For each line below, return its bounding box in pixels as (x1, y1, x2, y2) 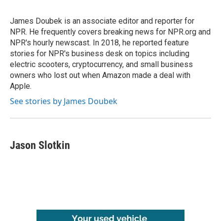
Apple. (10, 81, 32, 91)
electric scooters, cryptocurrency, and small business (10, 60, 193, 69)
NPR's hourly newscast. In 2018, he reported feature (10, 38, 189, 47)
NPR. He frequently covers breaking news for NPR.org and (10, 27, 211, 37)
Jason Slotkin (10, 139, 70, 151)
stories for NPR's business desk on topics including (10, 49, 189, 58)
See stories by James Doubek (10, 96, 117, 107)
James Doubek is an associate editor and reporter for (10, 16, 194, 26)
